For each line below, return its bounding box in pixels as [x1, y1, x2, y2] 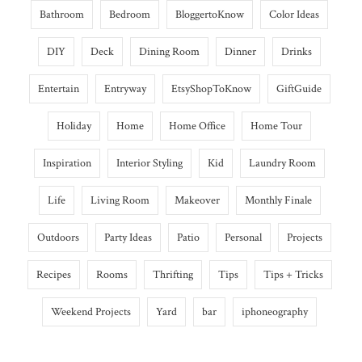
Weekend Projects [51, 305, 131, 320]
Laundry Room [249, 156, 316, 171]
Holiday [57, 119, 91, 134]
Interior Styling [116, 156, 183, 171]
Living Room [90, 193, 149, 208]
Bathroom [40, 7, 84, 23]
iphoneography [242, 305, 308, 320]
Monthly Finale [244, 193, 312, 208]
